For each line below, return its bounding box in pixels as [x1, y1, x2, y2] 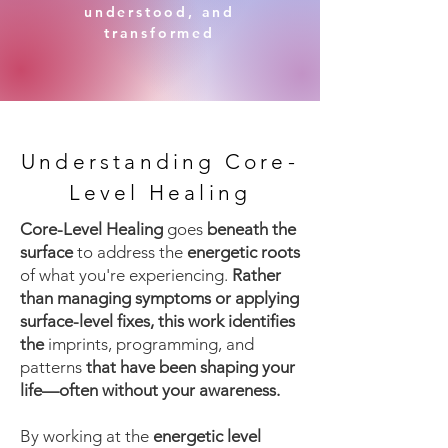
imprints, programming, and [44, 334, 254, 354]
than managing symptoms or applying [20, 288, 299, 308]
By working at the [20, 426, 149, 446]
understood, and [83, 3, 235, 21]
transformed [104, 24, 215, 42]
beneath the [203, 219, 296, 239]
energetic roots [183, 242, 300, 262]
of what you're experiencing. [20, 265, 232, 285]
